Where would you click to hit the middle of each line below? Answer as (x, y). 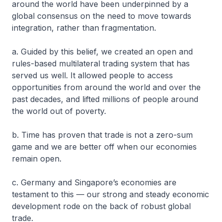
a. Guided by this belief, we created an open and (102, 52)
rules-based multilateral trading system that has (101, 63)
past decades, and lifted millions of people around (105, 99)
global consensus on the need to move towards (102, 16)
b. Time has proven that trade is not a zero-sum (102, 135)
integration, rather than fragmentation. (84, 28)
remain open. (38, 159)
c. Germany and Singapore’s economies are (94, 182)
